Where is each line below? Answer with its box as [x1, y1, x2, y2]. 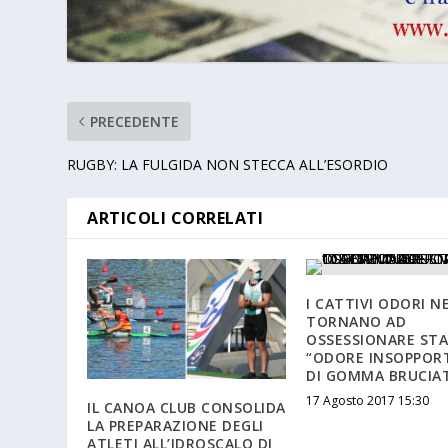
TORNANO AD [306, 312, 406, 332]
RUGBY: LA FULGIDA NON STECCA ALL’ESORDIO [67, 155, 389, 175]
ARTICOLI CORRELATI [87, 207, 264, 230]
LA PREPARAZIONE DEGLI [87, 415, 264, 435]
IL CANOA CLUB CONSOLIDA [87, 397, 286, 417]
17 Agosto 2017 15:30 [306, 392, 429, 410]
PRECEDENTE [90, 112, 180, 132]
